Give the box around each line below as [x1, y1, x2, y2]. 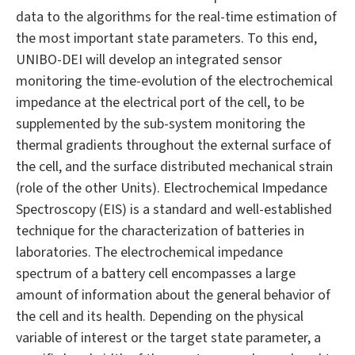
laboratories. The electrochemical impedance [16, 242, 283, 263]
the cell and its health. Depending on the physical [16, 307, 303, 327]
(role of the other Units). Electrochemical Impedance [16, 178, 327, 199]
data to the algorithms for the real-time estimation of [16, 7, 337, 28]
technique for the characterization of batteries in [16, 221, 304, 242]
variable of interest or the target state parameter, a [16, 328, 321, 349]
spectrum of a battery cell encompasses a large [16, 264, 296, 284]
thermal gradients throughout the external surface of [16, 136, 331, 156]
